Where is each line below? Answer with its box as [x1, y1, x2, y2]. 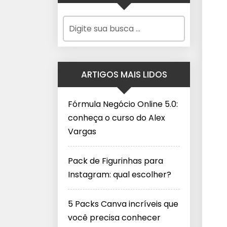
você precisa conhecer [68, 212, 161, 223]
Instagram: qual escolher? [68, 169, 171, 180]
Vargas [68, 126, 96, 137]
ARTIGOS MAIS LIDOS [81, 68, 167, 81]
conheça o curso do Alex [68, 112, 165, 124]
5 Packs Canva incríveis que [68, 198, 178, 210]
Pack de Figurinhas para [68, 155, 163, 167]
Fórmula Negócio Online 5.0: [68, 98, 178, 110]
